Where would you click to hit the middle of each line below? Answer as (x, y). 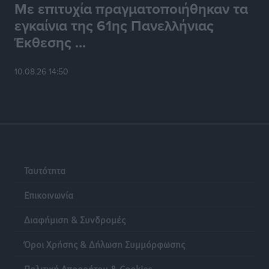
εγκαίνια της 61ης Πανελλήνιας (114, 26)
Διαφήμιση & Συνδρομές (75, 219)
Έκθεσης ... (50, 43)
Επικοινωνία (49, 194)
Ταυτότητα (45, 170)
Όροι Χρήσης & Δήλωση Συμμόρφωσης (104, 243)
